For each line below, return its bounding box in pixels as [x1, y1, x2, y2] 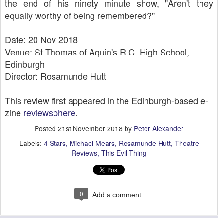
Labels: [19, 138, 44, 148]
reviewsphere [23, 106, 75, 119]
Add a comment [92, 191, 141, 199]
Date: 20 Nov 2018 [5, 33, 78, 46]
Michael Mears [69, 138, 115, 148]
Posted [35, 124, 58, 133]
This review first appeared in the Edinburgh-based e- [5, 94, 208, 107]
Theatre [174, 138, 199, 148]
